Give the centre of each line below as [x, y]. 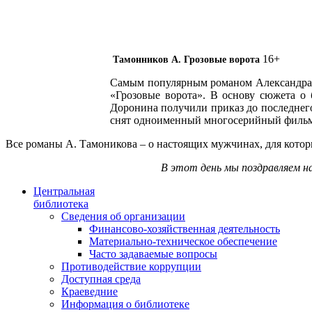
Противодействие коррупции [131, 266]
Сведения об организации [123, 216]
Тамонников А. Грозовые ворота [185, 59]
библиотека [61, 203]
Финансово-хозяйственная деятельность [185, 228]
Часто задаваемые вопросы [153, 253]
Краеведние [89, 291]
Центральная [64, 191]
